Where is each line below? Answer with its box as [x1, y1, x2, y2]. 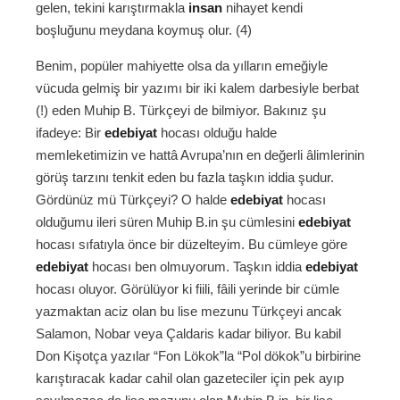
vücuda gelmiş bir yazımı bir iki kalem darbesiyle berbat [36, 80, 359, 96]
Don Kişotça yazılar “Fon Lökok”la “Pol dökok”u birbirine [36, 348, 361, 364]
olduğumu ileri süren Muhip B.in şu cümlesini [36, 214, 298, 230]
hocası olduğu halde [157, 125, 277, 141]
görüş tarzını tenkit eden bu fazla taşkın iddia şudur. [36, 170, 334, 186]
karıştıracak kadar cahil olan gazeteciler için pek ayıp [36, 371, 344, 387]
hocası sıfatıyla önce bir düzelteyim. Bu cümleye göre [36, 237, 347, 253]
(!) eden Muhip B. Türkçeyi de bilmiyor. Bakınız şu [36, 103, 326, 119]
